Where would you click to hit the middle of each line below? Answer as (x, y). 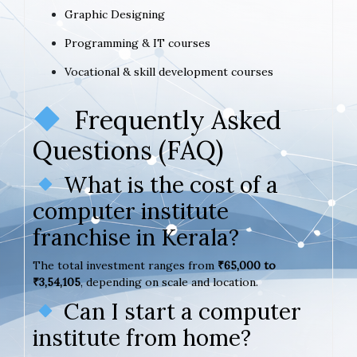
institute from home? (142, 337)
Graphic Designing (115, 14)
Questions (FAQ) (128, 150)
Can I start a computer (179, 311)
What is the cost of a (168, 184)
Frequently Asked (172, 120)
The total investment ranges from (125, 265)
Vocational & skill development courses (169, 71)
